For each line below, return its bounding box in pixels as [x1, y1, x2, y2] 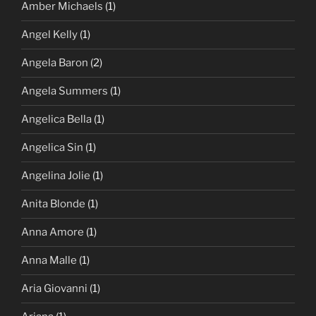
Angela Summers [21, 85, 108, 98]
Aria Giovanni [21, 282, 87, 296]
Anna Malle [21, 254, 77, 267]
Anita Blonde [21, 197, 85, 211]
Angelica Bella [21, 113, 92, 126]
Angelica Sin [21, 141, 83, 154]
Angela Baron [21, 56, 88, 70]
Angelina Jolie [21, 169, 90, 183]
